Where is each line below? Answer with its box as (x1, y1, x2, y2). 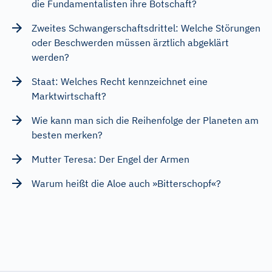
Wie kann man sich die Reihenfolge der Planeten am (32, 114, 259, 126)
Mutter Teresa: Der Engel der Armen (32, 152, 189, 165)
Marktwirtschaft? (32, 89, 106, 102)
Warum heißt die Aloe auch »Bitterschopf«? (32, 177, 221, 189)
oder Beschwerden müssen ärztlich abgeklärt (32, 36, 229, 49)
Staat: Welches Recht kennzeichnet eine (32, 75, 208, 87)
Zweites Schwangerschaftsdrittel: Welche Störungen (32, 21, 260, 34)
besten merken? (32, 128, 103, 141)
